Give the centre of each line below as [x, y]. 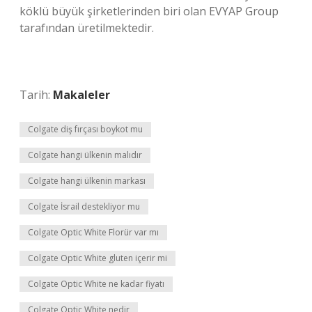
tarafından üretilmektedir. [87, 28]
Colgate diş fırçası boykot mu [85, 129]
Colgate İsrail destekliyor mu [84, 206]
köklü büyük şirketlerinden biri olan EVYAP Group [149, 11]
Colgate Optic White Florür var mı [93, 232]
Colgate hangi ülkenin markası [87, 181]
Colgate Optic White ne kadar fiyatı [96, 284]
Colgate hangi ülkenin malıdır [85, 155]
